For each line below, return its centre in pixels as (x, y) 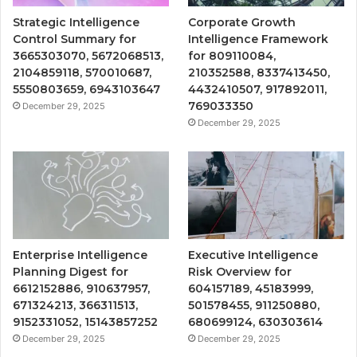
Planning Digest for (71, 272)
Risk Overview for (240, 272)
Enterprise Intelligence (80, 255)
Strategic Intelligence (76, 23)
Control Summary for (75, 39)
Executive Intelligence (253, 255)
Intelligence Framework (259, 39)
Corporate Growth (242, 23)
